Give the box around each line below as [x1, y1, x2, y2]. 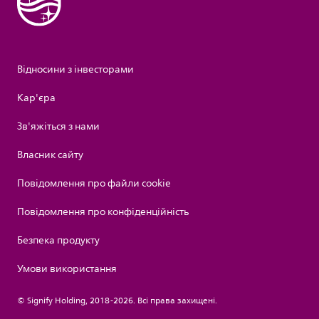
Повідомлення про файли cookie [17, 175, 171, 192]
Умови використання [17, 261, 117, 278]
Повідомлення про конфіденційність [17, 204, 189, 221]
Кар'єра [17, 90, 56, 107]
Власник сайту [17, 147, 83, 164]
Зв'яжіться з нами [17, 118, 100, 135]
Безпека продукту [17, 232, 100, 249]
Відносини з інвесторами [17, 61, 134, 78]
